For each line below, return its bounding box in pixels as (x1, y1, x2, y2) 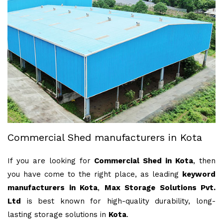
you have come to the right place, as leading (7, 170, 182, 179)
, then (193, 156, 216, 166)
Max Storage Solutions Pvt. (104, 183, 216, 193)
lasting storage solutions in (7, 210, 109, 220)
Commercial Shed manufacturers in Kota (7, 131, 202, 144)
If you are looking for (7, 156, 95, 166)
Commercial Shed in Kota (94, 156, 194, 166)
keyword (182, 170, 216, 179)
